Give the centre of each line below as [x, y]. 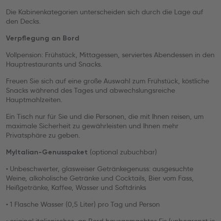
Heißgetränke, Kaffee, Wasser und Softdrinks [76, 187]
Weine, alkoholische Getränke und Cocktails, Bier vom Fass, [100, 178]
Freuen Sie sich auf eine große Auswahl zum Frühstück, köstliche [108, 81]
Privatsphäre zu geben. [43, 135]
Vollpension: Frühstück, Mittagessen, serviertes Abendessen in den [110, 55]
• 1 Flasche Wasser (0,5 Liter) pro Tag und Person [83, 204]
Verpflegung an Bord [43, 38]
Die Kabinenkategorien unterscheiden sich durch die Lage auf [105, 12]
